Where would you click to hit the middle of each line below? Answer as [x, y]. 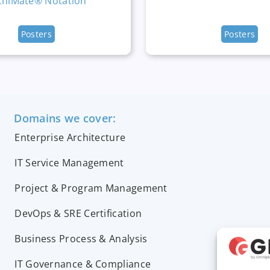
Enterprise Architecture [70, 137]
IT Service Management [69, 162]
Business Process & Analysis [81, 238]
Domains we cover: [65, 118]
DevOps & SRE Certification [78, 213]
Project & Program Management [91, 188]
